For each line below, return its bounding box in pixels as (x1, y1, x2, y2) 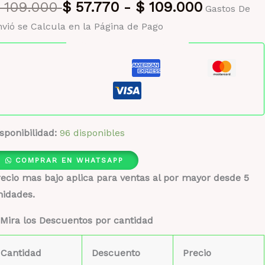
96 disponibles (59, 127, 125, 138)
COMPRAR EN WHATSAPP (15, 156, 124, 164)
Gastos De (205, 3, 250, 14)
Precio (182, 247, 211, 258)
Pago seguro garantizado (70, 37, 184, 49)
